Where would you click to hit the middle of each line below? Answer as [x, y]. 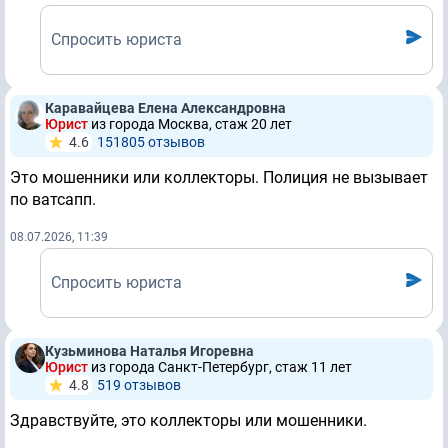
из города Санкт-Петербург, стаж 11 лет [221, 367]
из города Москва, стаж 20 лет [191, 124]
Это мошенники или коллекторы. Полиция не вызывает [219, 178]
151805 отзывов [151, 142]
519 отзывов [139, 385]
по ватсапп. [53, 200]
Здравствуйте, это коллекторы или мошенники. [188, 421]
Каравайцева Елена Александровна [165, 108]
